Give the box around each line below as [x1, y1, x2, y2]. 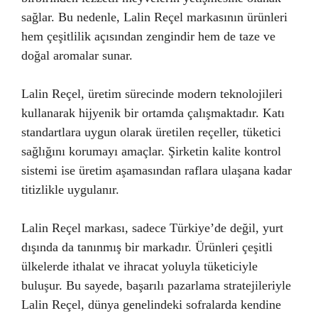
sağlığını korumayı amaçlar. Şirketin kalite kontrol [21, 143, 281, 158]
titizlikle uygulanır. [21, 182, 119, 197]
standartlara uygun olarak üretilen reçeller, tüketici [21, 124, 281, 139]
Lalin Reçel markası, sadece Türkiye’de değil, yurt [21, 220, 283, 235]
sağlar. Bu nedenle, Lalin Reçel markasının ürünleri [21, 9, 287, 24]
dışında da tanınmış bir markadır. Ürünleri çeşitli [21, 239, 273, 254]
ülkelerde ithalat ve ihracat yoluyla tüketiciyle [21, 258, 258, 273]
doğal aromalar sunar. [21, 48, 133, 62]
